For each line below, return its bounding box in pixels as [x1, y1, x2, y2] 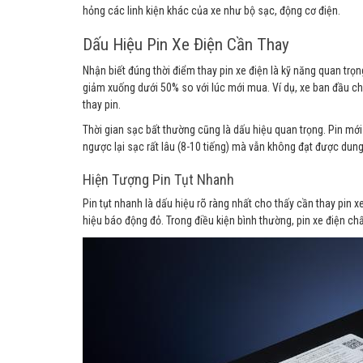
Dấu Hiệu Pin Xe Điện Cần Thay [83, 35, 289, 54]
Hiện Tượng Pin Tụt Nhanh [83, 171, 234, 188]
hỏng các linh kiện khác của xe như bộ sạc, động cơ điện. [83, 4, 340, 17]
